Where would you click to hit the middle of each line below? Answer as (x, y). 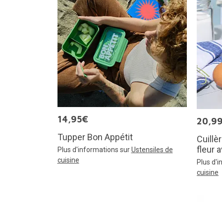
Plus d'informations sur (94, 150)
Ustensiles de (152, 150)
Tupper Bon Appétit (95, 137)
